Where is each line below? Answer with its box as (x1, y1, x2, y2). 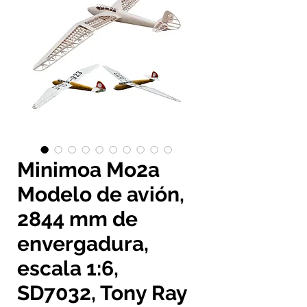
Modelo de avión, (17, 182, 184, 206)
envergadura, (17, 231, 149, 256)
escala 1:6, (17, 256, 119, 280)
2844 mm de (17, 206, 138, 231)
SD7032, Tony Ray (17, 280, 188, 305)
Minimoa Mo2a (17, 157, 160, 182)
